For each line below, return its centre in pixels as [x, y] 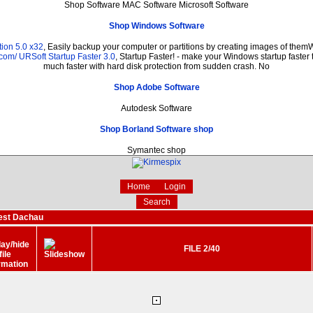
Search [156, 202]
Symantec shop [156, 150]
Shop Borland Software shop [156, 129]
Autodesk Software [156, 108]
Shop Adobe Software [156, 87]
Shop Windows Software [156, 26]
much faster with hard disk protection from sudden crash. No [156, 66]
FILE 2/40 [202, 248]
